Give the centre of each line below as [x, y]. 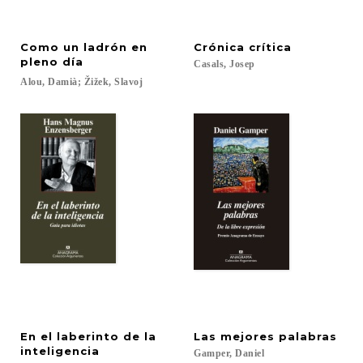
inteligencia [60, 351]
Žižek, [98, 82]
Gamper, [213, 353]
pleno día [52, 62]
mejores [248, 336]
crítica [270, 47]
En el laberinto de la [90, 336]
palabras [308, 336]
